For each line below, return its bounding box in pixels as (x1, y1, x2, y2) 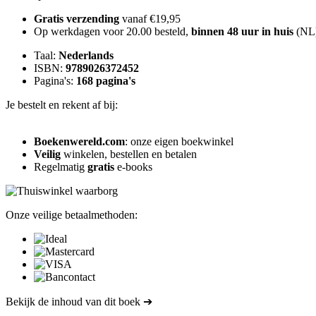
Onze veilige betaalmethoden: (6, 208, 138, 221)
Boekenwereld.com (34, 135, 125, 147)
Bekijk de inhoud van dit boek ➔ (6, 295, 152, 308)
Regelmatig (34, 160, 87, 173)
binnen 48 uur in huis (191, 25, 293, 37)
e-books (114, 160, 152, 173)
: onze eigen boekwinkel (125, 135, 233, 147)
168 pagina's (76, 74, 135, 87)
